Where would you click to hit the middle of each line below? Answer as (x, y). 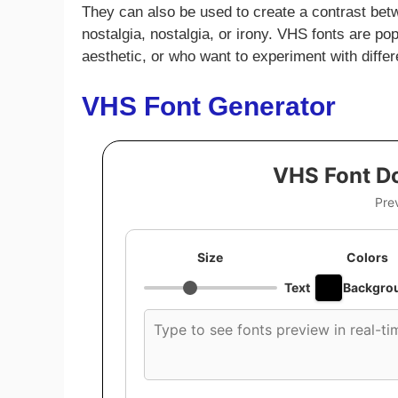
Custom (170, 318)
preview (171, 363)
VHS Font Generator (209, 106)
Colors (367, 257)
